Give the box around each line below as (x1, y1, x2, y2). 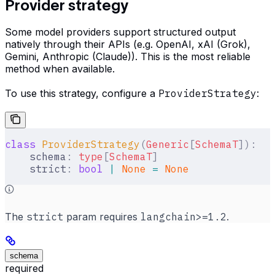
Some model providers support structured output (5, 26, 236, 39)
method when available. (5, 63, 115, 76)
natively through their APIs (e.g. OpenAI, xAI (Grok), (5, 38, 250, 51)
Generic (146, 138, 189, 151)
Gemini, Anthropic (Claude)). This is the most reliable (5, 50, 250, 63)
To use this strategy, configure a (5, 87, 158, 100)
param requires (63, 211, 141, 223)
